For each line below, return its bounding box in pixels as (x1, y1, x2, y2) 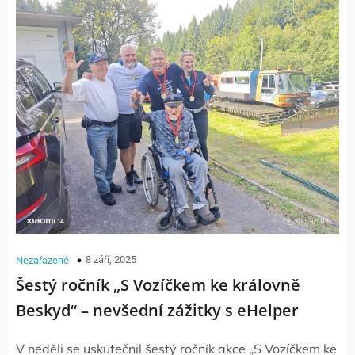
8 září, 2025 (86, 254, 136, 265)
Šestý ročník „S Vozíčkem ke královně (16, 274, 300, 296)
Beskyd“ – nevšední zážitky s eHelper (16, 300, 299, 321)
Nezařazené (16, 254, 69, 266)
